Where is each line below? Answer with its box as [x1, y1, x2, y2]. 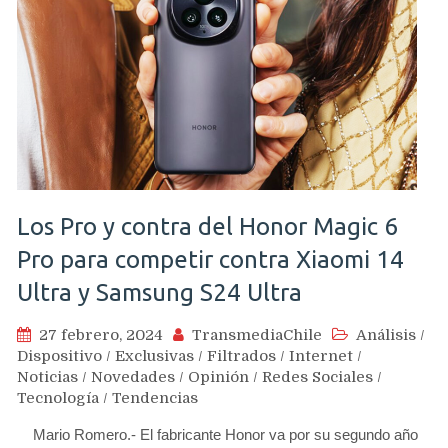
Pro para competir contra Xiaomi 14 [17, 246, 404, 273]
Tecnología [17, 389, 99, 407]
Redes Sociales [262, 368, 373, 386]
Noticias [17, 368, 78, 386]
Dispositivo [17, 347, 102, 365]
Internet [289, 347, 353, 365]
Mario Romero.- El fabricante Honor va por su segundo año [17, 426, 418, 443]
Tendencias [112, 389, 198, 407]
